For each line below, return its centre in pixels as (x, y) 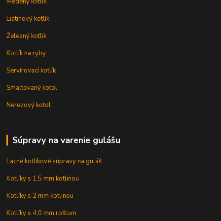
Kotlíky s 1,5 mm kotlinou (43, 178)
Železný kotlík (27, 36)
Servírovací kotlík (31, 70)
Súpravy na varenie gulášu (66, 140)
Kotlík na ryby (26, 53)
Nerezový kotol (29, 105)
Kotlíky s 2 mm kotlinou (40, 196)
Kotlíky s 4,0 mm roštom (42, 213)
